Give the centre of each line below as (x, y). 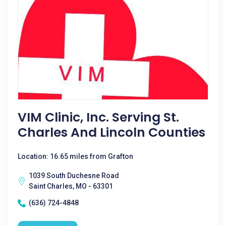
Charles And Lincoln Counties (111, 132)
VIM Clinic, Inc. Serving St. (98, 117)
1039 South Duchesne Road (74, 176)
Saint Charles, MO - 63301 (71, 186)
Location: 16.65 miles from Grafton (75, 156)
